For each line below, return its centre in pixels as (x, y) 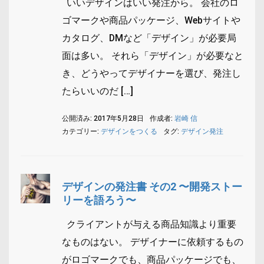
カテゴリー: (81, 131)
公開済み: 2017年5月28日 (103, 118)
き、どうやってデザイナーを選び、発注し (151, 73)
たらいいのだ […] (98, 91)
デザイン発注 (202, 131)
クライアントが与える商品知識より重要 (149, 224)
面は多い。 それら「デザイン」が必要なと (153, 55)
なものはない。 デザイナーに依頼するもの (153, 242)
